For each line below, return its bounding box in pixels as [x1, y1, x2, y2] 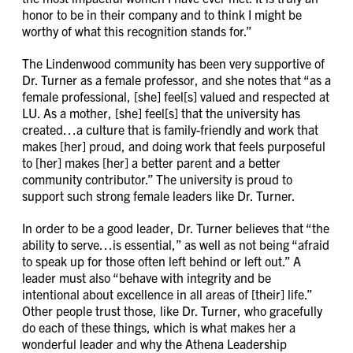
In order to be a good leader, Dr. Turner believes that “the [22, 219, 329, 236]
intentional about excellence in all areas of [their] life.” [22, 285, 312, 302]
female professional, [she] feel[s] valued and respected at [22, 87, 329, 104]
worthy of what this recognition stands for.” [22, 22, 252, 39]
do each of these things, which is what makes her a [22, 318, 295, 335]
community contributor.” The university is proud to [22, 170, 292, 187]
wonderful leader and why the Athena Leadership [22, 335, 287, 351]
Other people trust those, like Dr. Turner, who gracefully [22, 302, 322, 318]
